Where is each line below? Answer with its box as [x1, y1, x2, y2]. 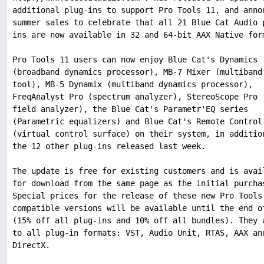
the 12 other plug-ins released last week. [12, 141, 206, 151]
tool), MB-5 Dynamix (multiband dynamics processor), [12, 80, 253, 90]
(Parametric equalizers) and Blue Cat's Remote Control [12, 117, 262, 127]
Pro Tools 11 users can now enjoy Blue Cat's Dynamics [12, 55, 258, 65]
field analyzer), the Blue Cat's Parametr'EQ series [12, 104, 248, 114]
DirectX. [12, 240, 50, 250]
